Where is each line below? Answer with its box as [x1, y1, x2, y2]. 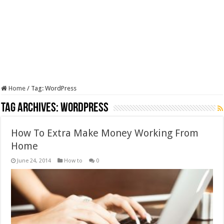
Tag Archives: [1, 101, 61, 115]
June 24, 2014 [17, 157, 51, 164]
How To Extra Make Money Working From [11, 127, 199, 139]
